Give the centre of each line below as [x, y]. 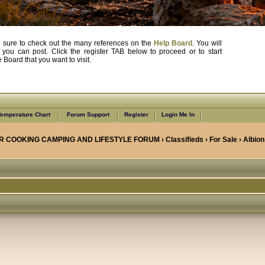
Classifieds [184, 139]
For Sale [223, 139]
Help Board [173, 43]
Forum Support [88, 115]
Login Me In [178, 115]
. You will [207, 43]
